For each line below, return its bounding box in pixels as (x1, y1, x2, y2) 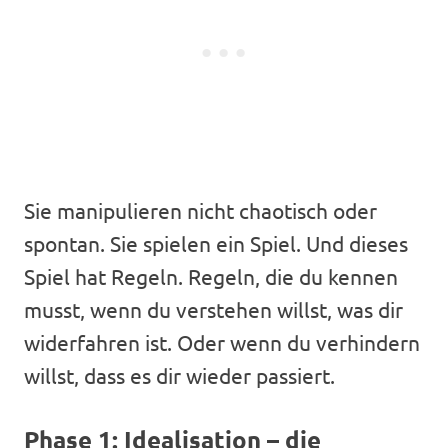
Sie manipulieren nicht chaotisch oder (24, 197, 377, 224)
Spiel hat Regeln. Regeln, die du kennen (24, 263, 398, 290)
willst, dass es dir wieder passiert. (24, 362, 335, 389)
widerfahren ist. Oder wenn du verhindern (24, 329, 420, 356)
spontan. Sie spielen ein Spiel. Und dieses (24, 230, 408, 257)
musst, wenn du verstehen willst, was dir (24, 296, 403, 323)
